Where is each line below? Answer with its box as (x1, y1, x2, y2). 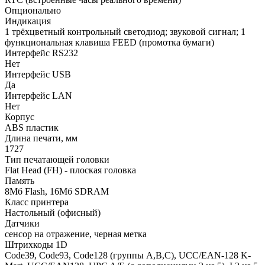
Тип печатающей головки (5, 154, 109, 164)
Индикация (5, 15, 51, 26)
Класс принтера (5, 196, 69, 207)
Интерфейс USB (5, 69, 71, 79)
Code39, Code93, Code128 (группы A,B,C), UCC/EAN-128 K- (5, 250, 251, 260)
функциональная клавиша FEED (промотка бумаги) (5, 37, 214, 47)
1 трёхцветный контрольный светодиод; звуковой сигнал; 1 (5, 26, 245, 37)
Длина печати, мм (5, 132, 77, 143)
